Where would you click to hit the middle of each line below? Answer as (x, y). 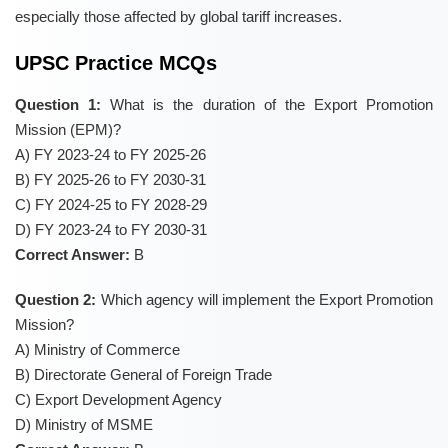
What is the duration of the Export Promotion (267, 105)
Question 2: (56, 300)
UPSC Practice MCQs (116, 63)
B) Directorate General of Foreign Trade (143, 375)
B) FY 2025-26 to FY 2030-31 (110, 180)
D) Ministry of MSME (84, 425)
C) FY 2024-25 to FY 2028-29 (111, 205)
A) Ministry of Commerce (97, 350)
